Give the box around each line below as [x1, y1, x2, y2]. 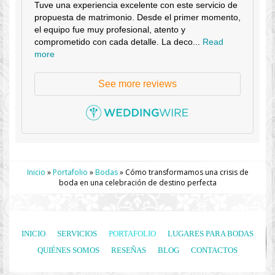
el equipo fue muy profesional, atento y [34, 25, 185, 35]
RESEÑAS [111, 246, 146, 255]
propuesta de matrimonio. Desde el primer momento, [34, 12, 241, 23]
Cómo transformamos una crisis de [125, 167, 249, 178]
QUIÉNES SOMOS [37, 246, 99, 255]
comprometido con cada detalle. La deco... [34, 37, 203, 47]
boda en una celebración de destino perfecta [58, 177, 217, 188]
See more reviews [98, 79, 177, 90]
